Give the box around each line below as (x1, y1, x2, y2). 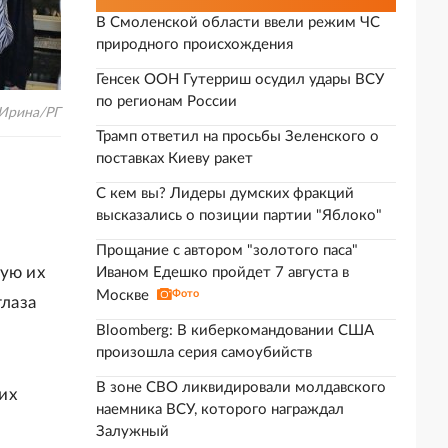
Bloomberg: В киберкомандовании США (96, 323, 374, 338)
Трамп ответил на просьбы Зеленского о (96, 129, 379, 144)
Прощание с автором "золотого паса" (96, 243, 358, 258)
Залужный (96, 424, 169, 439)
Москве (96, 288, 149, 303)
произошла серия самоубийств (96, 345, 312, 360)
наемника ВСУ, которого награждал (96, 402, 344, 417)
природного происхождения (96, 37, 293, 52)
